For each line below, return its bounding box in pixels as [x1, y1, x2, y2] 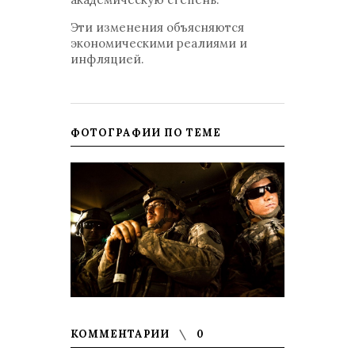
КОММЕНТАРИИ [71, 327, 173, 341]
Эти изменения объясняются [71, 20, 244, 35]
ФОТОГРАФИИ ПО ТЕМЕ [71, 126, 221, 139]
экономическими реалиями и [71, 36, 247, 51]
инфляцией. [71, 52, 144, 67]
